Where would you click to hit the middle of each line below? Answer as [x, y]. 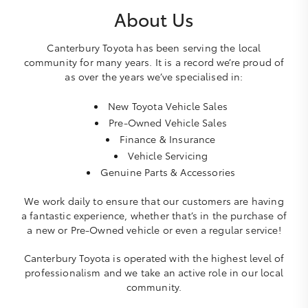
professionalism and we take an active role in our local [154, 272]
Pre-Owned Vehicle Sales [168, 122]
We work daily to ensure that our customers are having [154, 201]
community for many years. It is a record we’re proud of [154, 62]
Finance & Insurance [168, 139]
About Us [154, 19]
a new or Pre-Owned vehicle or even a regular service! [154, 230]
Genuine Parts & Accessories [168, 172]
